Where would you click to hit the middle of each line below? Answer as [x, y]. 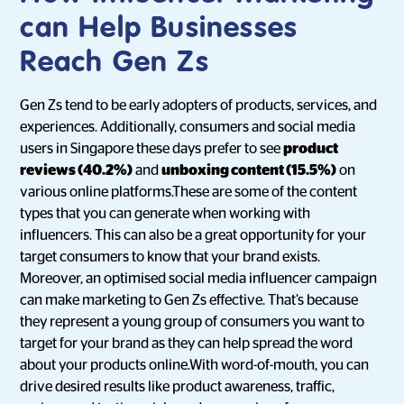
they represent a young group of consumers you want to [193, 322]
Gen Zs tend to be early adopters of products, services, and [199, 106]
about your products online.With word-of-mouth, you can [195, 365]
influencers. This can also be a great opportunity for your [193, 235]
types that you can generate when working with [165, 214]
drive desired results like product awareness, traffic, [178, 387]
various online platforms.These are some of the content [189, 192]
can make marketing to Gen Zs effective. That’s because [189, 300]
